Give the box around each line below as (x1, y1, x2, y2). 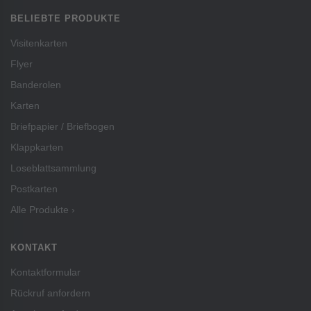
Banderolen (10, 79, 61, 91)
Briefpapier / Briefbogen (10, 121, 115, 133)
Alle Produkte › (10, 204, 75, 216)
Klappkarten (10, 142, 63, 153)
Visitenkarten (10, 37, 67, 49)
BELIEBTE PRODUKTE (10, 13, 121, 24)
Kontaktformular (10, 267, 81, 278)
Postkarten (10, 183, 58, 195)
